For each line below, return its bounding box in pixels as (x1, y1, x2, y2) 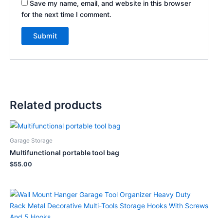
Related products (10, 98, 102, 112)
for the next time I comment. (21, 10, 112, 18)
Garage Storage (10, 137, 53, 145)
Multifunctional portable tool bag (10, 148, 119, 157)
